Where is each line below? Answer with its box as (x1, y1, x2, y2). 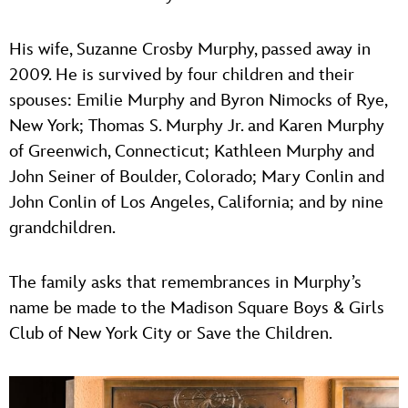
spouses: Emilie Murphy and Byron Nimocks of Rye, (9, 89, 387, 111)
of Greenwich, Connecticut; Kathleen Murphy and (9, 140, 374, 162)
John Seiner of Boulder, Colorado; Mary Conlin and (9, 166, 384, 188)
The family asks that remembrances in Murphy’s (9, 271, 362, 293)
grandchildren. (9, 217, 116, 239)
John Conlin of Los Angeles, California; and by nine (9, 191, 383, 213)
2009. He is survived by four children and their (9, 64, 354, 86)
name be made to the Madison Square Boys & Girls (9, 297, 384, 319)
